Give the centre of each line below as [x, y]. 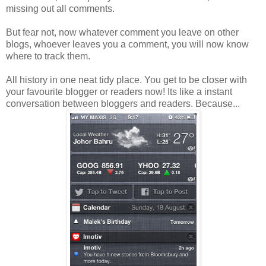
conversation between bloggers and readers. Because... [123, 103]
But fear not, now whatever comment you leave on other [122, 32]
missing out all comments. [60, 8]
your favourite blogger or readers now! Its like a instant [119, 91]
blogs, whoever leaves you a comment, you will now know [127, 44]
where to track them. [48, 56]
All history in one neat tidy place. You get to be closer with [126, 80]
